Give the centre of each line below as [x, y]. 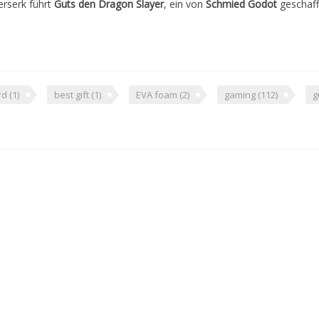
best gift [73, 95]
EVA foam [158, 95]
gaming [241, 95]
